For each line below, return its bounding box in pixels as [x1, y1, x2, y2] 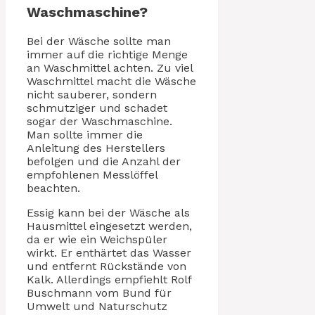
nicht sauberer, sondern [27, 88, 157, 102]
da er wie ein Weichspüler [27, 233, 167, 247]
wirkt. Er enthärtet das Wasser [27, 246, 191, 260]
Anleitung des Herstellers [27, 141, 165, 155]
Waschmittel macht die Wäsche [27, 75, 196, 89]
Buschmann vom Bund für [27, 286, 172, 300]
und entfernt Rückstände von [27, 259, 186, 274]
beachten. [27, 181, 80, 195]
